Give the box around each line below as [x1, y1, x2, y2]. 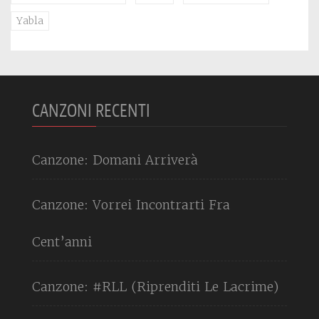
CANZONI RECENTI [32, 98, 150, 122]
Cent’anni [32, 233, 92, 250]
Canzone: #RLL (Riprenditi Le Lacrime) [32, 278, 278, 295]
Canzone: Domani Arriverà [32, 151, 198, 168]
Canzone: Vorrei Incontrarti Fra [32, 196, 230, 213]
